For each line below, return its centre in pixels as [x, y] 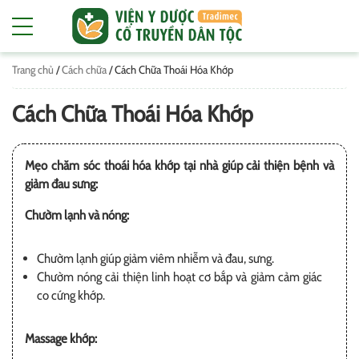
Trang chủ [33, 70]
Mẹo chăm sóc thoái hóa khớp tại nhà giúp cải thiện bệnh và [179, 165]
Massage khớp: [61, 339]
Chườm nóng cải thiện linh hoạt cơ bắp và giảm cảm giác [179, 277]
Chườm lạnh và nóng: [77, 215]
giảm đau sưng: [61, 184]
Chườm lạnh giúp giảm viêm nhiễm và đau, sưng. [155, 258]
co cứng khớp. [71, 295]
